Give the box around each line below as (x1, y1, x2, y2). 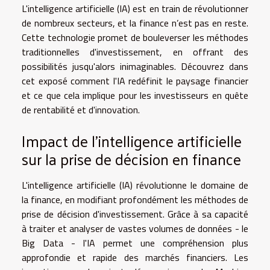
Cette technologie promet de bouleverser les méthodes (22, 30, 248, 45)
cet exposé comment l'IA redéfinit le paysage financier (22, 73, 248, 88)
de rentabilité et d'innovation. (22, 102, 140, 117)
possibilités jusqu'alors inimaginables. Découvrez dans (22, 58, 248, 74)
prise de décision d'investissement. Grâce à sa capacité (22, 206, 248, 221)
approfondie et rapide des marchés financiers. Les (22, 250, 248, 265)
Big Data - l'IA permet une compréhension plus (22, 235, 248, 250)
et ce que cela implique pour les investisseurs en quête (22, 87, 248, 102)
